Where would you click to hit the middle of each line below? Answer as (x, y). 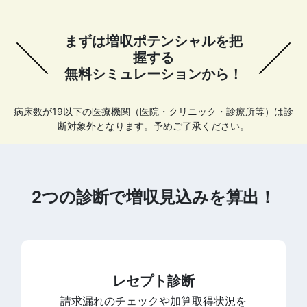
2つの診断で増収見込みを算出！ (153, 197)
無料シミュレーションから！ (153, 74)
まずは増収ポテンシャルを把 (153, 41)
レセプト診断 (153, 281)
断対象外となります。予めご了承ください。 (153, 125)
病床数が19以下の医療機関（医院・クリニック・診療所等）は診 (153, 111)
